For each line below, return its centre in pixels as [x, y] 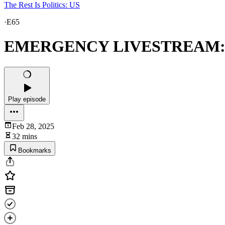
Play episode [27, 99]
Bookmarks [35, 150]
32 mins [25, 136]
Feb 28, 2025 [33, 126]
